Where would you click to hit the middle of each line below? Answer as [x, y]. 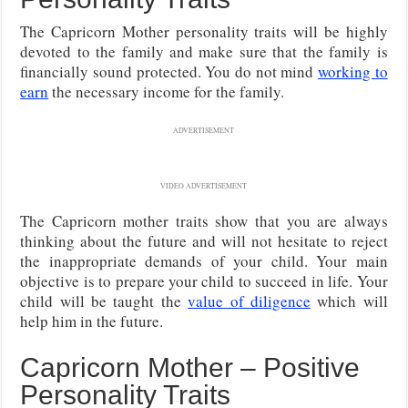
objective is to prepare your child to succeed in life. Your [204, 280]
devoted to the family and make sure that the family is [204, 51]
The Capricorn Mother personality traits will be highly [204, 31]
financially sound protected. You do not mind [169, 71]
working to [353, 71]
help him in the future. [92, 321]
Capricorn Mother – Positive [190, 367]
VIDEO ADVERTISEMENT [204, 185]
